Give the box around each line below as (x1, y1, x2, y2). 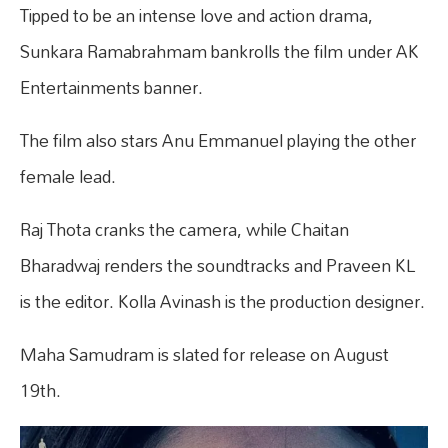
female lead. (20, 159, 116, 195)
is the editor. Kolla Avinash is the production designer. (20, 284, 425, 320)
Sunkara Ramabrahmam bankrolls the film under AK (20, 34, 419, 70)
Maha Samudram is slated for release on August (20, 337, 389, 373)
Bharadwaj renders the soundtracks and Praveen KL (20, 248, 416, 284)
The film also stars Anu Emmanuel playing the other (20, 123, 416, 159)
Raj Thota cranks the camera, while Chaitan (20, 212, 349, 248)
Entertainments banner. (20, 70, 203, 106)
